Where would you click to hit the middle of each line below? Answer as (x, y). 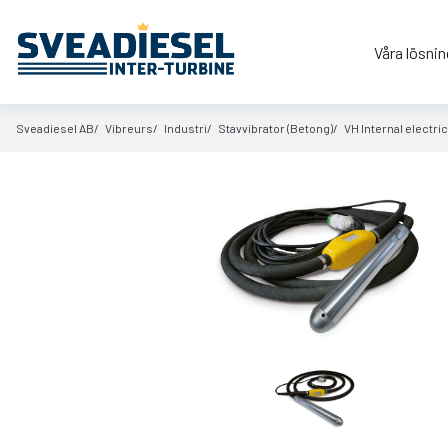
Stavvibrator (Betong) (275, 128)
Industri (185, 128)
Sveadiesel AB (55, 128)
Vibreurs (129, 128)
